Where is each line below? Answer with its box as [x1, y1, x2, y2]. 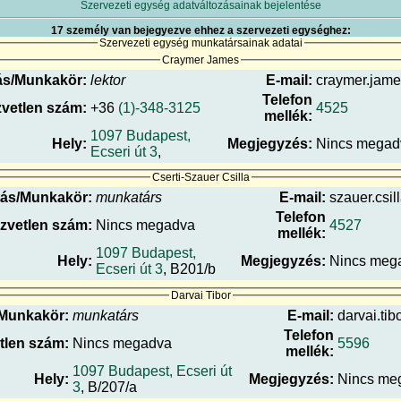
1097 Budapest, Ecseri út [73, 363, 232, 380]
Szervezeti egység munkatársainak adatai [98, 37, 303, 50]
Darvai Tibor [170, 288, 231, 302]
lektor [90, 72, 125, 88]
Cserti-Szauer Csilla [151, 171, 250, 184]
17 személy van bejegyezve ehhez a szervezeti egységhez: [50, 24, 351, 38]
